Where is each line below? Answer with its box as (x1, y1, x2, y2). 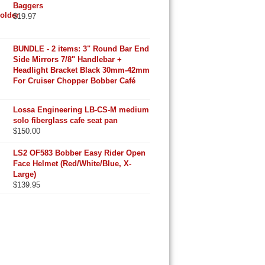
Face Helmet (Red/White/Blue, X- (12, 159, 131, 168)
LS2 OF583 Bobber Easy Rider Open (12, 148, 146, 157)
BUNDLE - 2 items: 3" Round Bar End (12, 44, 149, 53)
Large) (12, 170, 36, 179)
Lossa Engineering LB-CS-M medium (12, 105, 149, 114)
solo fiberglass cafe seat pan (12, 116, 118, 125)
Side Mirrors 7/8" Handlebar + (12, 55, 122, 64)
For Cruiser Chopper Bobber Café (12, 76, 135, 85)
